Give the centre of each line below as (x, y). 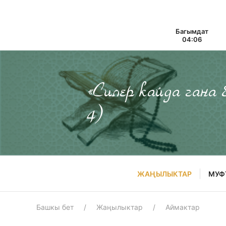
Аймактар (183, 207)
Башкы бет (55, 207)
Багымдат (192, 31)
